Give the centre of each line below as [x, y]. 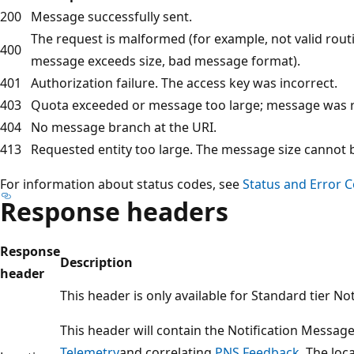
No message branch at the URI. [124, 127]
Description [96, 262]
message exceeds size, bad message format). [166, 60]
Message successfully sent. [111, 16]
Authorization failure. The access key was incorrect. [184, 83]
